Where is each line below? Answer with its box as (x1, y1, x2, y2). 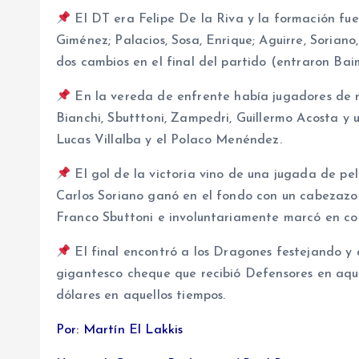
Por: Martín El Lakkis (56, 324, 184, 337)
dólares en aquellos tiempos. (56, 289, 226, 303)
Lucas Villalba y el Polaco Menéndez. (56, 134, 282, 147)
